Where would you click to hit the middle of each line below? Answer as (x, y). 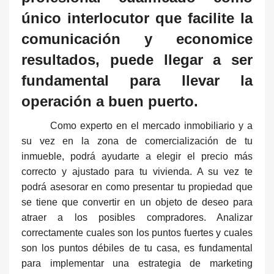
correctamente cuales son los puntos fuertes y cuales (137, 233)
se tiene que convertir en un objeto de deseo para (137, 202)
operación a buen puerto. (110, 102)
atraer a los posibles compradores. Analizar (137, 218)
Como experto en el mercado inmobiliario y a (151, 126)
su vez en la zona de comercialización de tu (137, 141)
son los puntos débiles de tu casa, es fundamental (137, 248)
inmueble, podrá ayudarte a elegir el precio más (137, 157)
